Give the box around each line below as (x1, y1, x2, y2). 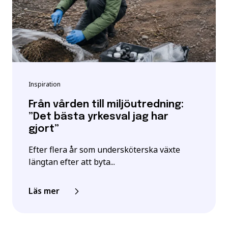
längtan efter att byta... (28, 156, 115, 167)
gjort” (28, 124, 59, 134)
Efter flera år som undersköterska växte (28, 144, 180, 155)
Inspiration (28, 80, 61, 89)
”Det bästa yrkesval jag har (28, 111, 168, 122)
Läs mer (28, 185, 60, 196)
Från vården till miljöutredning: (28, 99, 184, 110)
